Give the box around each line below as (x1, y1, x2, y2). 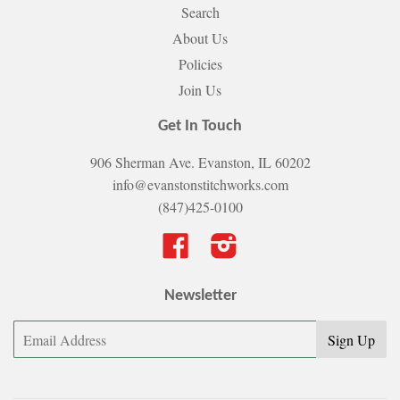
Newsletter (163, 287, 237, 305)
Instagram (237, 233, 293, 253)
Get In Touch (158, 118, 242, 136)
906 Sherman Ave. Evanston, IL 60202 (89, 153, 311, 172)
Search (180, 3, 220, 22)
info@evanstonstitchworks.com (112, 175, 288, 195)
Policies (178, 54, 222, 74)
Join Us (179, 80, 221, 100)
